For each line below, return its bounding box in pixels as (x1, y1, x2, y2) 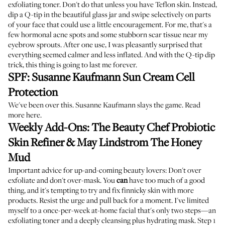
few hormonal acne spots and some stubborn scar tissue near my (8, 29, 208, 39)
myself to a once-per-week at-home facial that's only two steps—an (8, 205, 216, 215)
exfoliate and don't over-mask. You (8, 175, 117, 185)
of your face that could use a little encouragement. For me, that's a (8, 19, 212, 29)
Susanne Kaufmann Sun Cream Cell (32, 69, 195, 84)
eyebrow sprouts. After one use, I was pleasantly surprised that (8, 39, 202, 49)
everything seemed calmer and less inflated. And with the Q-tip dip (8, 49, 215, 59)
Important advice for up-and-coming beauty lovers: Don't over (8, 165, 201, 175)
